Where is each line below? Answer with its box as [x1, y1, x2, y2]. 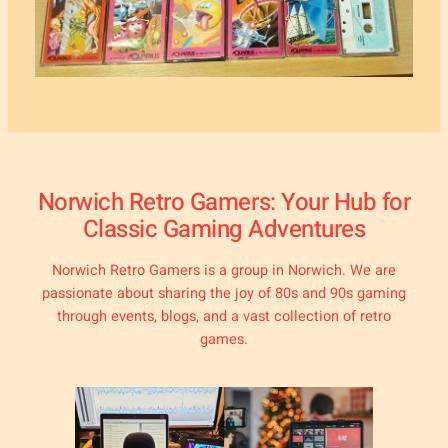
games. [200, 329, 248, 351]
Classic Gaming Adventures [82, 212, 366, 248]
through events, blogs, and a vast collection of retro [57, 306, 391, 328]
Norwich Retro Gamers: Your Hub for [37, 185, 411, 221]
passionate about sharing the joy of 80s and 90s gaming [42, 283, 406, 305]
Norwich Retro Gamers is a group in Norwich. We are [52, 260, 396, 282]
